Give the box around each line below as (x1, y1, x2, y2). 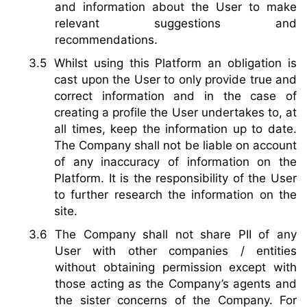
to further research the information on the (54, 188, 297, 202)
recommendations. (55, 33, 158, 47)
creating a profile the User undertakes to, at (54, 106, 297, 120)
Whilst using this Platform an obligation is (54, 56, 297, 71)
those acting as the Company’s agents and (55, 277, 297, 291)
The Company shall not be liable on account (54, 138, 297, 153)
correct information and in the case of (54, 89, 297, 103)
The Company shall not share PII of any (55, 228, 297, 242)
